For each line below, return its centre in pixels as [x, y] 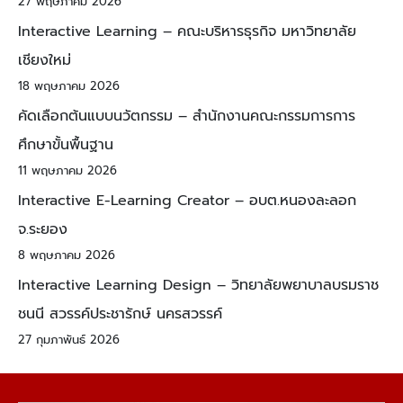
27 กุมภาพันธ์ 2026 [69, 340]
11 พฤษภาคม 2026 [67, 171]
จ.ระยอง [43, 230]
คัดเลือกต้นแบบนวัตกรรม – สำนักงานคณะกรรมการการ [187, 116]
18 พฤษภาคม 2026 [69, 86]
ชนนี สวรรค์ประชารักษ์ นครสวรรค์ [120, 314]
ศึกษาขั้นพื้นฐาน [66, 145]
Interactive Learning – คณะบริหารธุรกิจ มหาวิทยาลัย [187, 32]
